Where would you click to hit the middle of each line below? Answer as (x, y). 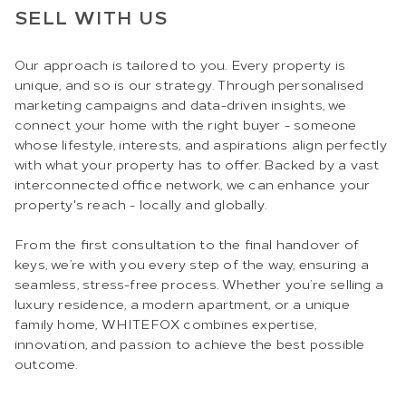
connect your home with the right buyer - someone (186, 124)
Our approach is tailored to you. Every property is (180, 64)
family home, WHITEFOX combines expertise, (166, 324)
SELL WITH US (92, 17)
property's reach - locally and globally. (140, 204)
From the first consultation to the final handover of (187, 244)
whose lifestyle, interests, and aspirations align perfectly (201, 144)
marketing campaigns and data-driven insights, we (181, 104)
